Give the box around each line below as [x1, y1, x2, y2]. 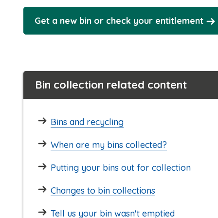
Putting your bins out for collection [51, 162, 191, 173]
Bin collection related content [35, 78, 187, 91]
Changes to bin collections [51, 185, 155, 196]
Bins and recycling [51, 116, 124, 127]
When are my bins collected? [51, 139, 167, 150]
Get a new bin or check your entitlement [35, 15, 203, 26]
